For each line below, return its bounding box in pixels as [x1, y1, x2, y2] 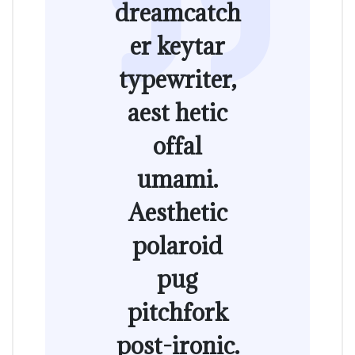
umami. [137, 163, 218, 194]
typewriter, [119, 63, 236, 94]
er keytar [130, 30, 225, 61]
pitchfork [127, 296, 228, 327]
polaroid [132, 230, 223, 261]
